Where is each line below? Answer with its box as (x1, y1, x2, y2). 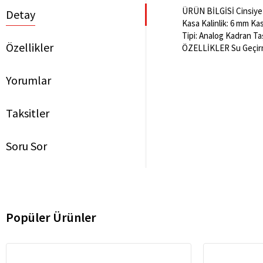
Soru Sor (6, 139, 47, 153)
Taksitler (6, 106, 49, 120)
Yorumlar (6, 73, 51, 87)
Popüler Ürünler (6, 209, 96, 225)
